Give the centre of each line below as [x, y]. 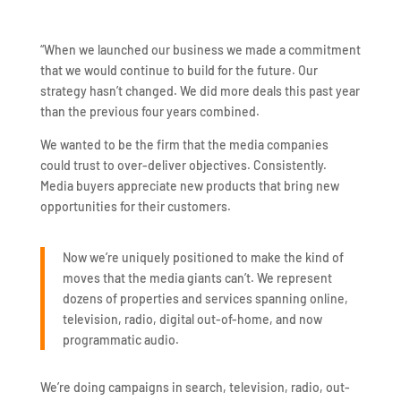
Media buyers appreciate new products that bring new [189, 185]
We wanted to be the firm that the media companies [184, 144]
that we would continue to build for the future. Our [179, 70]
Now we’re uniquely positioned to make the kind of [203, 257]
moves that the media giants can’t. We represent [197, 277]
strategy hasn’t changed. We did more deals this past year [200, 90]
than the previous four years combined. [149, 111]
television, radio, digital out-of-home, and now [192, 319]
